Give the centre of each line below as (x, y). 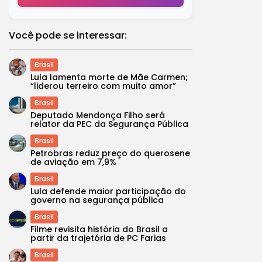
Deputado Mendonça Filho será (98, 115)
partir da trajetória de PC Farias (98, 238)
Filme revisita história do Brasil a (99, 229)
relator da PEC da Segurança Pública (109, 124)
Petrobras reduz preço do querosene (110, 153)
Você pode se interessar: (68, 35)
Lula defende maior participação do (108, 191)
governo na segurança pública (97, 200)
